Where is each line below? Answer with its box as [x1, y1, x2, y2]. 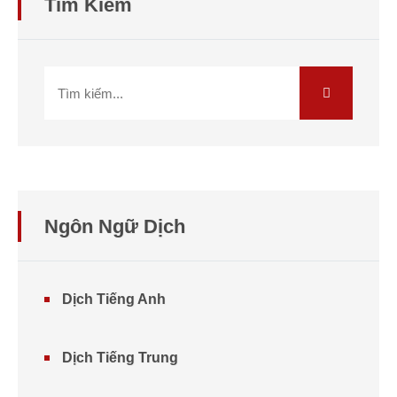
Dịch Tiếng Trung [62, 350, 178, 365]
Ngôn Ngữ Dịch [44, 215, 185, 237]
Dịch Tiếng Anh [62, 292, 166, 307]
